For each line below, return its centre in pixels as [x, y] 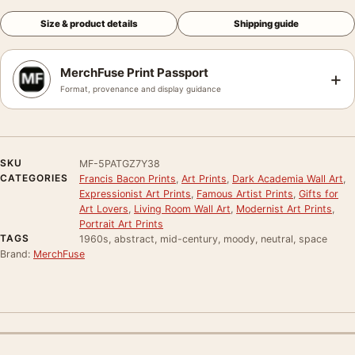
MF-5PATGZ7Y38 [120, 163]
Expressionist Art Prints [135, 193]
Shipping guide [266, 23]
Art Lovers [104, 208]
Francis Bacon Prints [128, 178]
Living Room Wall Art [182, 208]
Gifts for [319, 193]
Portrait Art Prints [121, 223]
